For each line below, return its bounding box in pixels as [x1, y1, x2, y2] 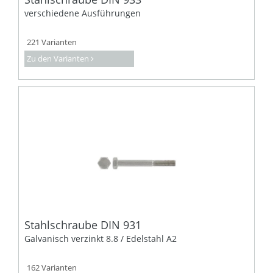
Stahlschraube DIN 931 [24, 217, 141, 232]
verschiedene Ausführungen [24, 7, 141, 19]
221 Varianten [27, 36, 77, 48]
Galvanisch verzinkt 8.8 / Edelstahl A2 [24, 232, 177, 244]
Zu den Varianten [27, 52, 89, 64]
